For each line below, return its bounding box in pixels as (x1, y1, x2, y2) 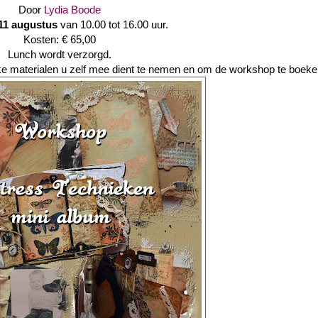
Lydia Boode (44, 3, 101, 16)
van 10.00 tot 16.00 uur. (57, 18, 168, 31)
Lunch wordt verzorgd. (8, 48, 111, 60)
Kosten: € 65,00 (23, 33, 96, 45)
